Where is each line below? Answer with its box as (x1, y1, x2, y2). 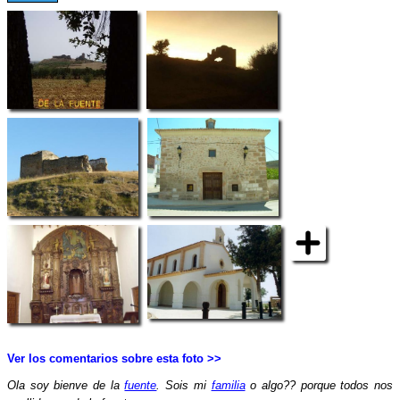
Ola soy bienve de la (7, 379, 125, 392)
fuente (124, 379, 157, 392)
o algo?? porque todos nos (245, 379, 394, 392)
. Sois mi (156, 379, 212, 392)
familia (211, 379, 246, 392)
